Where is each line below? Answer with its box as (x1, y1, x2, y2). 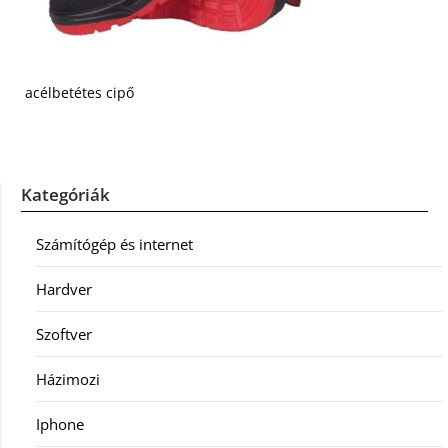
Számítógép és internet (36, 234, 193, 254)
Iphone (36, 414, 84, 434)
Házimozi (36, 369, 100, 389)
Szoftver (36, 324, 92, 344)
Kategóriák (21, 183, 110, 206)
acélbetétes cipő (25, 83, 134, 102)
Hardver (36, 279, 92, 299)
